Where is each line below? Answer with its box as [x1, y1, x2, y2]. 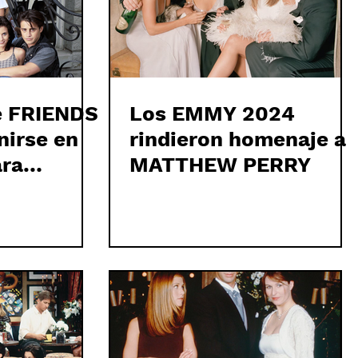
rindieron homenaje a [129, 127, 346, 151]
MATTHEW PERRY [129, 153, 311, 177]
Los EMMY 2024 [129, 101, 295, 125]
